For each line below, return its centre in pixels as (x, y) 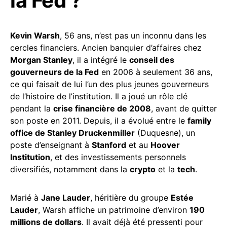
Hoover (165, 145)
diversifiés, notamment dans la (70, 169)
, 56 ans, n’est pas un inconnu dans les (133, 35)
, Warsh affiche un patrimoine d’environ (114, 210)
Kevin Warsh (35, 35)
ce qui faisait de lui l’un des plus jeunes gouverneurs (109, 84)
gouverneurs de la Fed (54, 72)
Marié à (26, 197)
